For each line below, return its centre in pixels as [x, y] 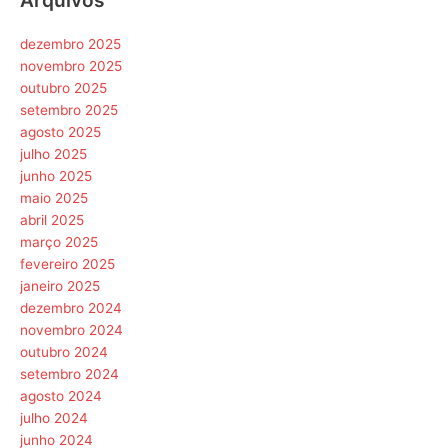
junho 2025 [56, 176]
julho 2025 [53, 154]
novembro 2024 [71, 330]
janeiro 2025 [60, 286]
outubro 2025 [63, 88]
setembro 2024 [69, 374]
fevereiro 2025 [67, 264]
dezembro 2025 [70, 44]
